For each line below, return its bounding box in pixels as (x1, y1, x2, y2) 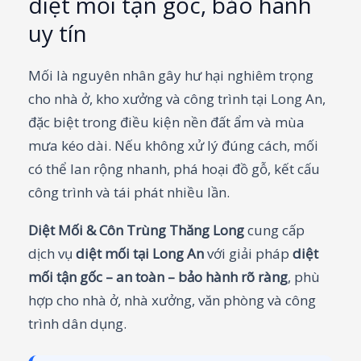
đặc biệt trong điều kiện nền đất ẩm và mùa (28, 113, 305, 132)
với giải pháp (204, 244, 293, 263)
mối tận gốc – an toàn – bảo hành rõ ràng (28, 268, 288, 287)
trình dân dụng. (28, 314, 127, 334)
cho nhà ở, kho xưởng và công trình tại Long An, (28, 89, 326, 109)
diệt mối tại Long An (76, 244, 204, 263)
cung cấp (244, 221, 305, 240)
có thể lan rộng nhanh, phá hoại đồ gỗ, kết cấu (28, 160, 320, 179)
